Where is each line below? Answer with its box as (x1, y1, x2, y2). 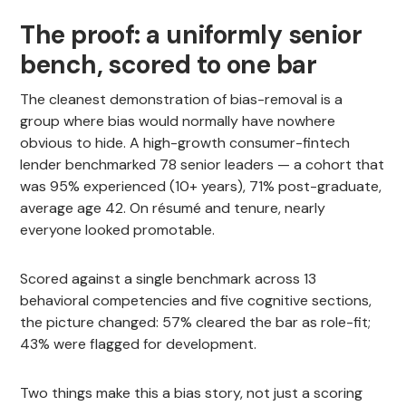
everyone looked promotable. (20, 219, 216, 239)
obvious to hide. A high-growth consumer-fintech (20, 132, 351, 152)
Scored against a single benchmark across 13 (20, 268, 317, 288)
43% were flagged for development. (20, 333, 257, 353)
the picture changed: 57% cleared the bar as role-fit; (20, 312, 372, 332)
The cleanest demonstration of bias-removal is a (20, 89, 343, 109)
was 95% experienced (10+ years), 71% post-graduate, (20, 176, 382, 196)
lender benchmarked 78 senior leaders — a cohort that (20, 154, 385, 174)
